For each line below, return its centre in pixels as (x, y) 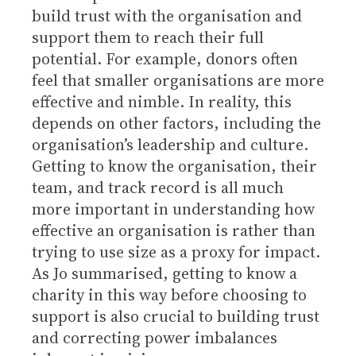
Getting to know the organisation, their (174, 166)
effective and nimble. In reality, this (162, 102)
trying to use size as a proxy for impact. (176, 252)
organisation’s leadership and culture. (170, 145)
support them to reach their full (148, 37)
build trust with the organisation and (167, 16)
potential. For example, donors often (165, 59)
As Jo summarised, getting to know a (164, 273)
